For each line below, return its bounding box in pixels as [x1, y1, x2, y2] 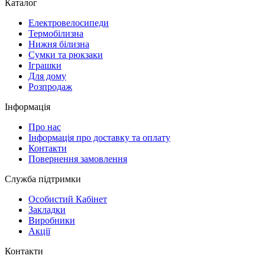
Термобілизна [28, 28, 83, 38]
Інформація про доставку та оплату [28, 132, 170, 143]
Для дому [28, 70, 66, 81]
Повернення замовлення [28, 153, 127, 164]
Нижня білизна [28, 38, 89, 49]
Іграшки [28, 60, 62, 70]
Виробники [28, 215, 75, 225]
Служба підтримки [5, 173, 81, 184]
